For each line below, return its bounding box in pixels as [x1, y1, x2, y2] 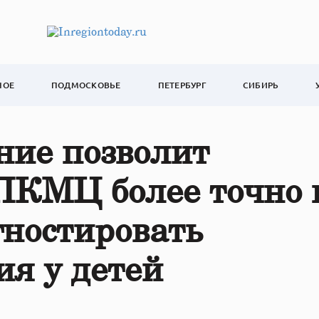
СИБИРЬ [242, 79, 279, 91]
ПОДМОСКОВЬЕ [51, 79, 121, 91]
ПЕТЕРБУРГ [157, 79, 206, 91]
